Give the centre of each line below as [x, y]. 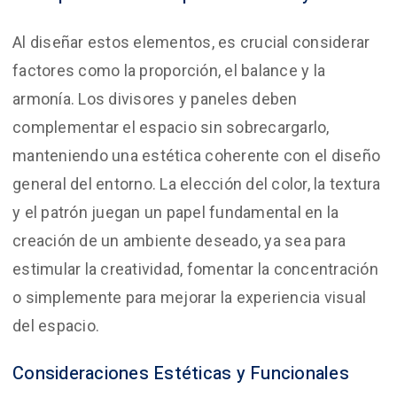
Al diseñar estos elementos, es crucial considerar [191, 42]
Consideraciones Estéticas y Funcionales [181, 373]
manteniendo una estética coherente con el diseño [196, 155]
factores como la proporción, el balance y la [169, 70]
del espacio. [56, 325]
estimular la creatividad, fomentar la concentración [195, 269]
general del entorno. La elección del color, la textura [197, 183]
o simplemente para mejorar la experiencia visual [189, 297]
